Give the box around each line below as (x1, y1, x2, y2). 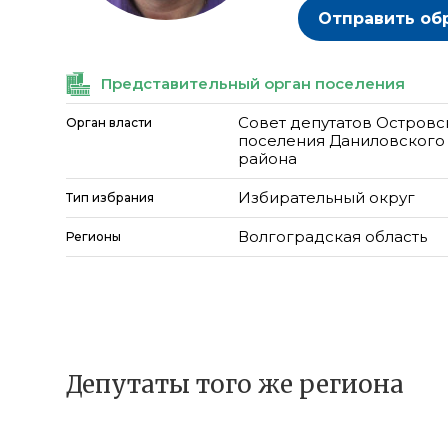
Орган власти (66, 115, 152, 130)
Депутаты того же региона (66, 369, 404, 400)
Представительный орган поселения (101, 74, 405, 93)
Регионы (66, 229, 121, 244)
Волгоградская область (238, 227, 428, 246)
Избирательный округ (238, 188, 416, 207)
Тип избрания (66, 190, 154, 205)
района (238, 149, 298, 168)
